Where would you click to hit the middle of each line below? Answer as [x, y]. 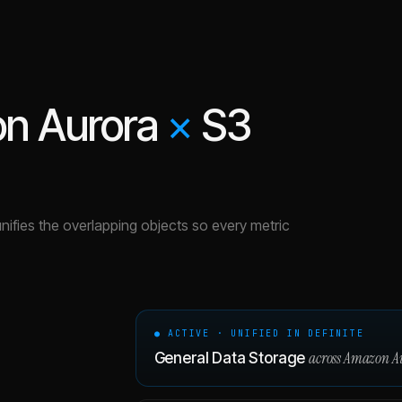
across [326, 358]
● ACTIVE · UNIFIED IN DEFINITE [259, 333]
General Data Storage [230, 358]
